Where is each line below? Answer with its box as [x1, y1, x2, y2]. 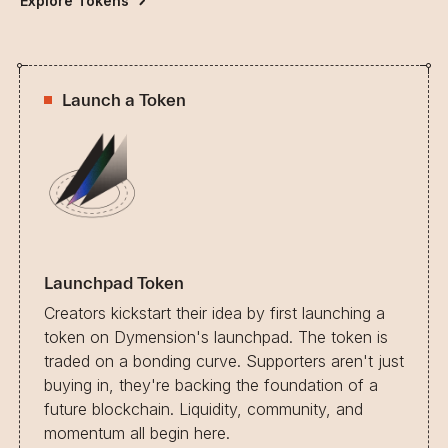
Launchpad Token [44, 272, 184, 292]
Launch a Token [62, 89, 186, 109]
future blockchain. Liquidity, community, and [44, 398, 363, 419]
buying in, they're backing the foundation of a [44, 374, 378, 395]
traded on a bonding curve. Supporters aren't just [44, 350, 404, 371]
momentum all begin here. [44, 422, 230, 443]
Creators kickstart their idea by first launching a [44, 302, 385, 323]
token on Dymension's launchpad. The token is [44, 326, 388, 347]
